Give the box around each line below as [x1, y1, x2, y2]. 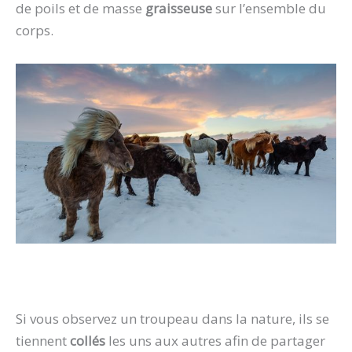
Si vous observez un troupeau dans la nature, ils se [16, 310, 329, 328]
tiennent [16, 332, 70, 350]
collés [70, 332, 108, 350]
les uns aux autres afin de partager [108, 332, 325, 350]
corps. [16, 21, 57, 40]
